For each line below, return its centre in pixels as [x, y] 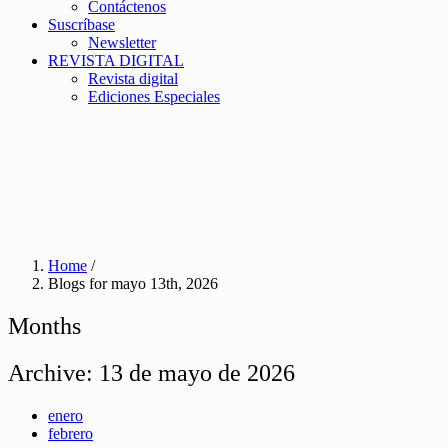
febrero [70, 433]
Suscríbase [81, 24]
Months [44, 325]
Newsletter [122, 42]
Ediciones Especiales [154, 96]
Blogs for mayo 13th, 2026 [133, 283]
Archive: [53, 372]
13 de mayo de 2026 [197, 372]
